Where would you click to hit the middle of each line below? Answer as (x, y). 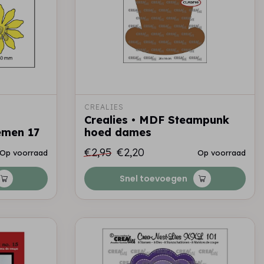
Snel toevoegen (153, 179)
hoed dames (118, 132)
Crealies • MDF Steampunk (157, 120)
